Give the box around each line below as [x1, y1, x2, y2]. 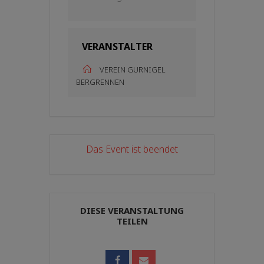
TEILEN [116, 215, 148, 227]
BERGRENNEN [76, 77, 124, 87]
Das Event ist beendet [86, 143, 178, 156]
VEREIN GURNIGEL [100, 64, 166, 75]
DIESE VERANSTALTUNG [80, 204, 184, 216]
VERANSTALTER [82, 40, 153, 53]
